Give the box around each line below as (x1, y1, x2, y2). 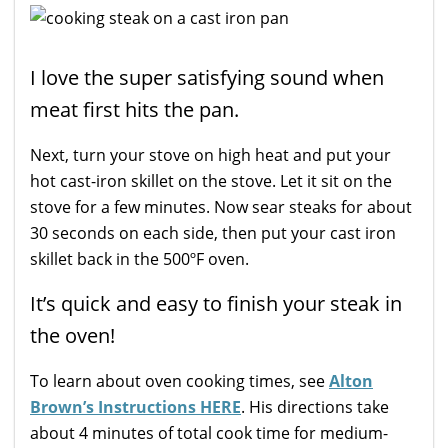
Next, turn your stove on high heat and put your (30, 144, 391, 167)
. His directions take (241, 396, 389, 419)
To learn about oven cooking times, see (30, 370, 329, 393)
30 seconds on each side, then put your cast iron (30, 222, 396, 245)
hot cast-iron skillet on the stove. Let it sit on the (30, 170, 392, 193)
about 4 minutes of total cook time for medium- (30, 422, 388, 445)
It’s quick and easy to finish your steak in (30, 290, 402, 318)
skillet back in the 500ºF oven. (30, 248, 249, 271)
